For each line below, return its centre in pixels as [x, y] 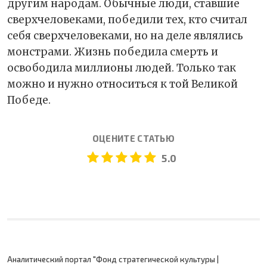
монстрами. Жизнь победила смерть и [113, 52]
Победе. [30, 100]
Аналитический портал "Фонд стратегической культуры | [113, 259]
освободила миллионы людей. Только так [122, 68]
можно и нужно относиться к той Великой [122, 84]
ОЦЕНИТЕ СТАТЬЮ [133, 138]
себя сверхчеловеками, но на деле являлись [125, 35]
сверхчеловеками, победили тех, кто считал [127, 19]
